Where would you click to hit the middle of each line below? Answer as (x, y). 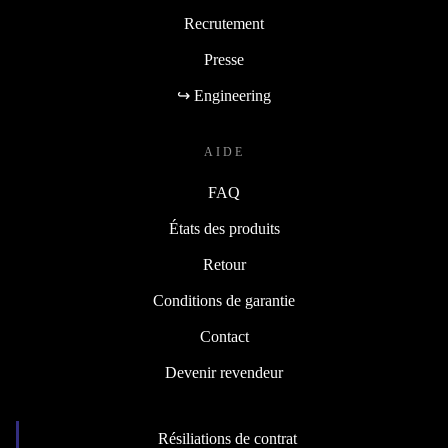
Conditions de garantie (224, 300)
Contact (224, 336)
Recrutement (224, 23)
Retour (224, 264)
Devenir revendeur (224, 372)
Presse (224, 59)
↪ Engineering (224, 95)
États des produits (224, 228)
